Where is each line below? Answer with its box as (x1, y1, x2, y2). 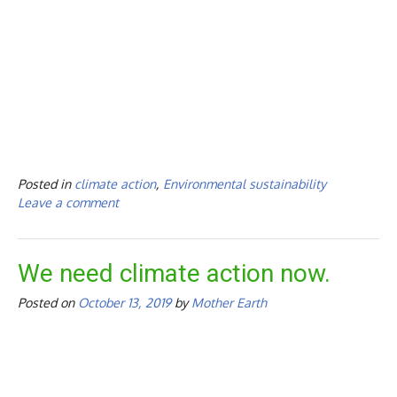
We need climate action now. (18, 259, 331, 289)
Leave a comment (18, 194, 119, 211)
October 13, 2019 (78, 294, 171, 311)
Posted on (18, 294, 78, 311)
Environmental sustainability (163, 175, 326, 192)
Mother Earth (191, 294, 267, 311)
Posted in (18, 175, 74, 192)
